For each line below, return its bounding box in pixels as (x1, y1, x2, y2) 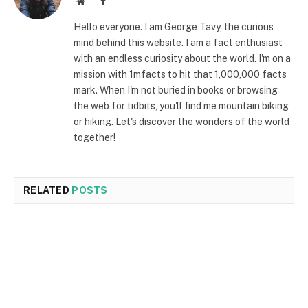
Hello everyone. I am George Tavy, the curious (74, 21, 274, 32)
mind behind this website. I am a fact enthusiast (74, 36, 283, 48)
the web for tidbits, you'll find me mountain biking (74, 100, 289, 111)
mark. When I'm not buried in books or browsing (74, 84, 278, 96)
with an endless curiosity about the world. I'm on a (74, 52, 291, 64)
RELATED (23, 184, 72, 196)
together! (74, 131, 115, 143)
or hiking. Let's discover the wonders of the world (74, 115, 289, 127)
